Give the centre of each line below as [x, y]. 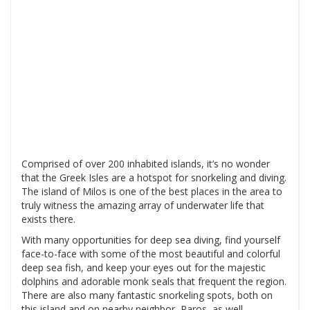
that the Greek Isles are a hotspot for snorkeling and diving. [154, 178]
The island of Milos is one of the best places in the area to [152, 192]
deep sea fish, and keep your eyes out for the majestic [144, 268]
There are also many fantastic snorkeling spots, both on [147, 295]
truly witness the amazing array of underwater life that [143, 206]
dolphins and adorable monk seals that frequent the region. [154, 282]
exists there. [48, 219]
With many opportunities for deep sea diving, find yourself [151, 240]
